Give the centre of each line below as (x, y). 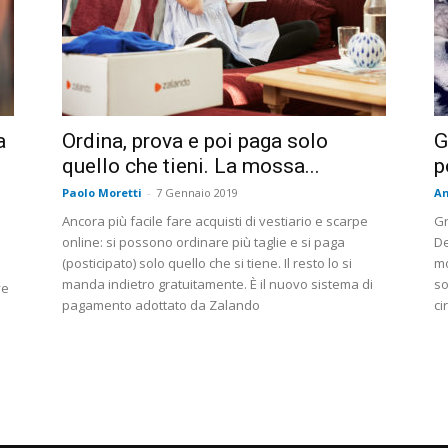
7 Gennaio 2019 (197, 193)
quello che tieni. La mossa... (191, 166)
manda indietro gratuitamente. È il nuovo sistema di (217, 284)
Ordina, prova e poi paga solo (195, 141)
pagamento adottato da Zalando (161, 305)
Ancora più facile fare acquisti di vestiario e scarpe (215, 221)
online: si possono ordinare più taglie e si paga (203, 242)
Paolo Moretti (102, 193)
